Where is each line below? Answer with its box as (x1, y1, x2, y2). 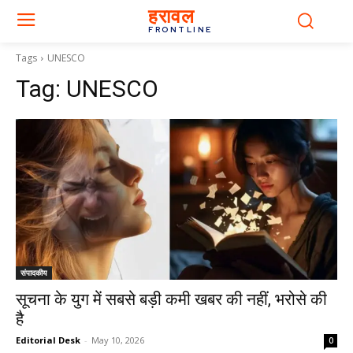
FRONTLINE (148, 24, 213, 35)
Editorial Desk (16, 334, 80, 346)
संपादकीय (20, 267, 47, 278)
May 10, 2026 (91, 334, 144, 346)
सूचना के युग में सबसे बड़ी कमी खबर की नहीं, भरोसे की (16, 290, 327, 309)
